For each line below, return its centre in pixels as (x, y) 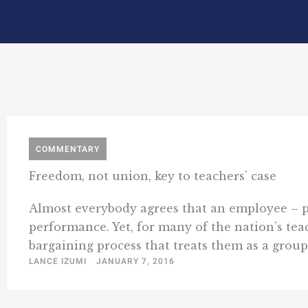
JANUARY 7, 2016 (135, 262)
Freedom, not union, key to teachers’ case (153, 176)
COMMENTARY (68, 150)
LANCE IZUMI (58, 262)
